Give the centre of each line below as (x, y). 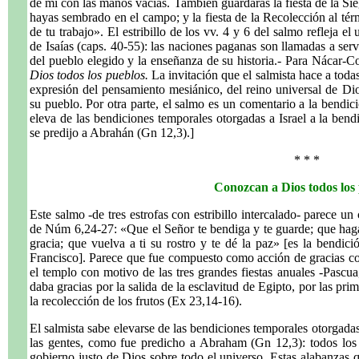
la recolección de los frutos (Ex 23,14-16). (136, 301)
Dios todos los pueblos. (91, 75)
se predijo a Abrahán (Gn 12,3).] (112, 133)
